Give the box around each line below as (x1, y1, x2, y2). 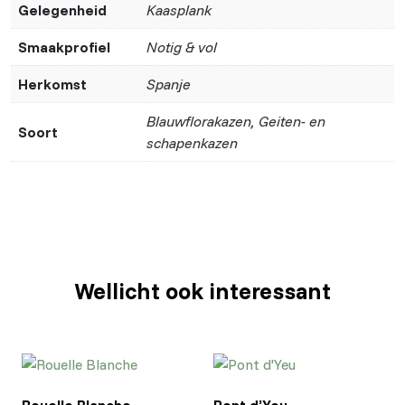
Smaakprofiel (18, 37, 110, 56)
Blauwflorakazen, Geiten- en (146, 111, 325, 130)
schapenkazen (146, 133, 238, 152)
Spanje (146, 74, 191, 93)
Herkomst (18, 74, 87, 93)
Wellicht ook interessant (74, 277, 331, 306)
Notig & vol (146, 37, 217, 56)
